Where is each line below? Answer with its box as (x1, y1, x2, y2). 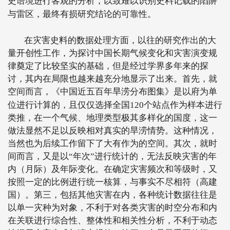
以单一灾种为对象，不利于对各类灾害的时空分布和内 (8, 203, 217, 213)
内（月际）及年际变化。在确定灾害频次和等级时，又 (8, 164, 217, 174)
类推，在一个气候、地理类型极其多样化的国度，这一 (8, 113, 217, 123)
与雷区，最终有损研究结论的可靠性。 (8, 9, 156, 19)
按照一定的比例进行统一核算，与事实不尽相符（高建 (8, 177, 217, 187)
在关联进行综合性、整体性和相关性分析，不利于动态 (8, 216, 217, 225)
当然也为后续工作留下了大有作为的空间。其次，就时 (8, 139, 217, 148)
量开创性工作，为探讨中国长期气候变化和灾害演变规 (8, 48, 217, 58)
